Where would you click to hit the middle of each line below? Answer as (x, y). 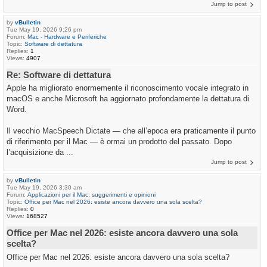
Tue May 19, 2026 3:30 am (44, 187)
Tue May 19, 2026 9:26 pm (44, 29)
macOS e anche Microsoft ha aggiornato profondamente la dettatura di (128, 99)
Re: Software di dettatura (59, 74)
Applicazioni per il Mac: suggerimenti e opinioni (91, 195)
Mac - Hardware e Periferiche (67, 36)
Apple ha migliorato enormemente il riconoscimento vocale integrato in (128, 88)
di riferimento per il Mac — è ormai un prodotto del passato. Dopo (119, 142)
